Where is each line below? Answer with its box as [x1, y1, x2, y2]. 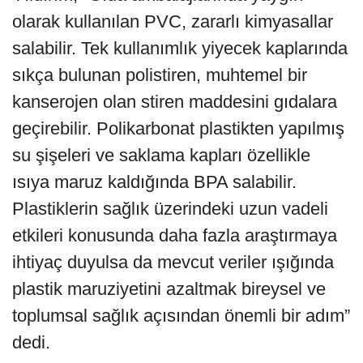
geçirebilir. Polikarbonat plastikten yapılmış [12, 117, 344, 139]
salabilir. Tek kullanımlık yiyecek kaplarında [12, 37, 348, 58]
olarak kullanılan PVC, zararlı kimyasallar [12, 11, 333, 32]
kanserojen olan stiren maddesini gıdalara [12, 91, 337, 112]
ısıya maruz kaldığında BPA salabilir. [12, 171, 297, 192]
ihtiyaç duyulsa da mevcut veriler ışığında [12, 251, 334, 272]
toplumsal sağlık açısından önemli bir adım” [12, 305, 350, 326]
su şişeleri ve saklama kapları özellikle [12, 144, 310, 165]
